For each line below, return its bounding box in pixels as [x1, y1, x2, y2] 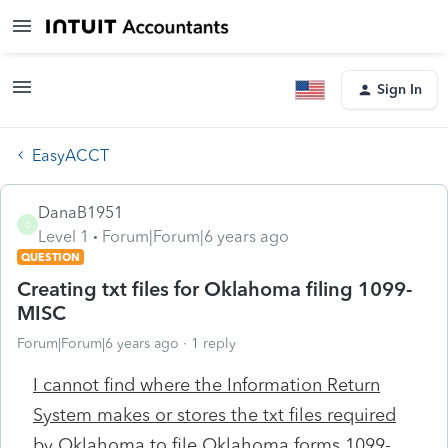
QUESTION [21, 249, 80, 264]
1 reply [191, 334, 236, 352]
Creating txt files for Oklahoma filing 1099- [17, 276, 412, 301]
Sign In [377, 81, 422, 98]
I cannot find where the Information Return [33, 373, 380, 396]
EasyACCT [32, 145, 109, 165]
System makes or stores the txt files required [33, 403, 396, 426]
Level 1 [38, 226, 89, 246]
